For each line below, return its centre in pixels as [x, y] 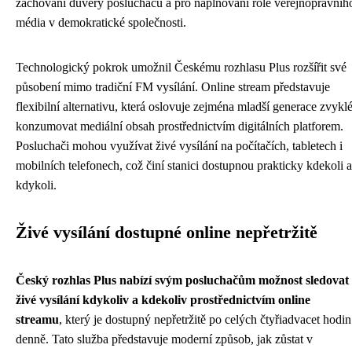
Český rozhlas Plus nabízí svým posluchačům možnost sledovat [182, 280]
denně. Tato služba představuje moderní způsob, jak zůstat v [164, 339]
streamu [37, 319]
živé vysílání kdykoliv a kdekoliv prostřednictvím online [163, 300]
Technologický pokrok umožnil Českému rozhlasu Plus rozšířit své [181, 67]
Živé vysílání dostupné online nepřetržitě [167, 233]
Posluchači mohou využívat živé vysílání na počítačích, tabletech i [179, 146]
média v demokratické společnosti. [101, 22]
